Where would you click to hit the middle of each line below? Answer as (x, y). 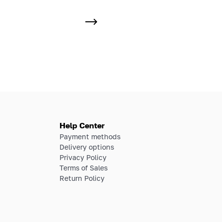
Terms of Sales (83, 167)
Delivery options (87, 147)
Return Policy (82, 178)
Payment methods (90, 136)
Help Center (82, 125)
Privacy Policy (83, 157)
